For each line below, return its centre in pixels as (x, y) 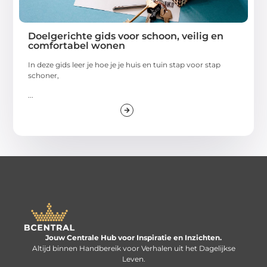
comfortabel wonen (77, 46)
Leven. (133, 259)
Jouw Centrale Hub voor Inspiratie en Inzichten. (133, 237)
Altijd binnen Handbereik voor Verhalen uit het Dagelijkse (133, 248)
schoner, (44, 76)
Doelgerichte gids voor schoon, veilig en (126, 36)
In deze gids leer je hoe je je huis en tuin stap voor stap (125, 65)
